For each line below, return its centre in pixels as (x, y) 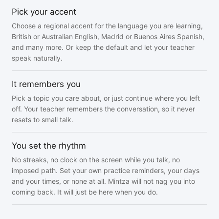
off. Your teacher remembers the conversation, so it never (103, 109)
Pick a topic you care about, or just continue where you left (106, 98)
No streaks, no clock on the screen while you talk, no (96, 160)
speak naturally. (37, 58)
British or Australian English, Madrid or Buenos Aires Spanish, (108, 36)
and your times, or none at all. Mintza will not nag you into (103, 181)
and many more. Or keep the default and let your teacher (103, 47)
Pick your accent (44, 12)
